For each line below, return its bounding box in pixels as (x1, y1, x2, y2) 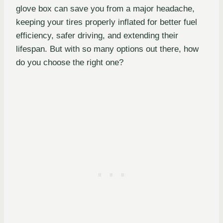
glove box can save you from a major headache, (16, 4, 195, 14)
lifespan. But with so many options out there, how (16, 44, 199, 54)
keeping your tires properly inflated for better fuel (16, 17, 197, 27)
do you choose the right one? (16, 58, 123, 68)
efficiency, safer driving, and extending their (16, 31, 178, 41)
